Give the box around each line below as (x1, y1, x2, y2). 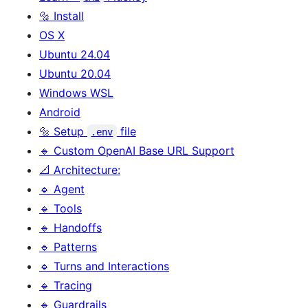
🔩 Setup (39, 124, 87, 138)
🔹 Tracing (39, 278, 92, 292)
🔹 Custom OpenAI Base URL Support (39, 143, 234, 157)
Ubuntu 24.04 (39, 47, 110, 61)
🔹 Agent (39, 181, 85, 196)
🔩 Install (39, 8, 84, 23)
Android (39, 104, 80, 119)
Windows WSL (39, 85, 113, 100)
